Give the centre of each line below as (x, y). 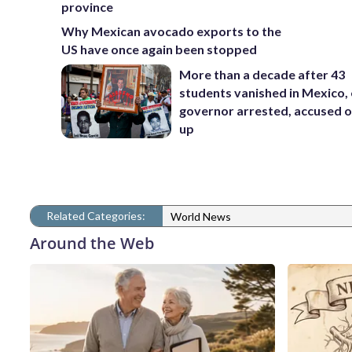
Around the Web (92, 243)
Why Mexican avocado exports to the (171, 31)
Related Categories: (96, 215)
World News (201, 217)
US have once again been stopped (159, 49)
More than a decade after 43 (262, 74)
